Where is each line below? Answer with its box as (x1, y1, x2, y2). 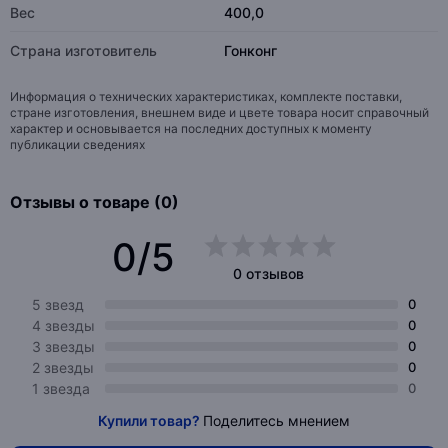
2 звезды (32, 359, 94, 376)
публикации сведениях (10, 137, 145, 152)
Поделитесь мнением (203, 412, 350, 429)
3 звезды (32, 338, 95, 355)
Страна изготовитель (10, 42, 157, 59)
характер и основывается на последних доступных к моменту (10, 121, 372, 136)
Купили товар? (98, 412, 203, 429)
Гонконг (224, 42, 277, 59)
